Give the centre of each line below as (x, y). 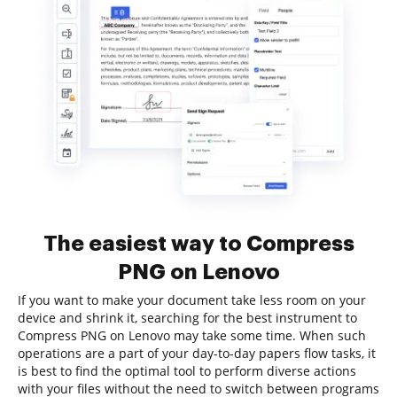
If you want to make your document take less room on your (192, 300)
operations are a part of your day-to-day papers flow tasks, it (197, 353)
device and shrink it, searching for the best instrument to (187, 318)
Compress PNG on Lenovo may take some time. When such (192, 335)
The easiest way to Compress (198, 244)
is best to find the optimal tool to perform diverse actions (187, 371)
